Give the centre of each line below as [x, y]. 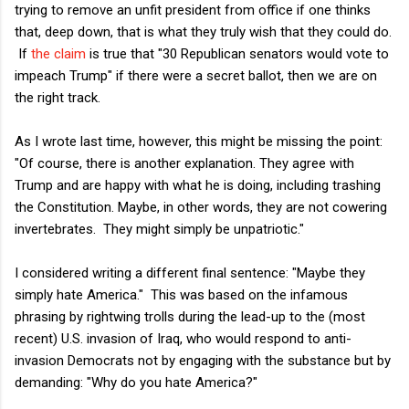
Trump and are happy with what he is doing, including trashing [198, 185]
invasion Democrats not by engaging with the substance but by [203, 360]
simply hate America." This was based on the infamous [181, 294]
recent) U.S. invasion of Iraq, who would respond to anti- [183, 338]
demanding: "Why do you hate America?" [136, 382]
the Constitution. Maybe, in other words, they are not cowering [201, 207]
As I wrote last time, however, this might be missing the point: [199, 141]
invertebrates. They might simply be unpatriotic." [159, 229]
